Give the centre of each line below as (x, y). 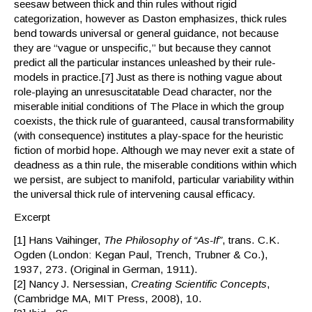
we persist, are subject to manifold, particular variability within (154, 180)
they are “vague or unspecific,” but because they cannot (142, 48)
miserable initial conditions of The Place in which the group (149, 107)
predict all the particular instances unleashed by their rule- (145, 63)
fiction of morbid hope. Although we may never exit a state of (154, 150)
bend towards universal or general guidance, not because (146, 33)
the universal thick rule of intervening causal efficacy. (135, 194)
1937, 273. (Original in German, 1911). (106, 270)
